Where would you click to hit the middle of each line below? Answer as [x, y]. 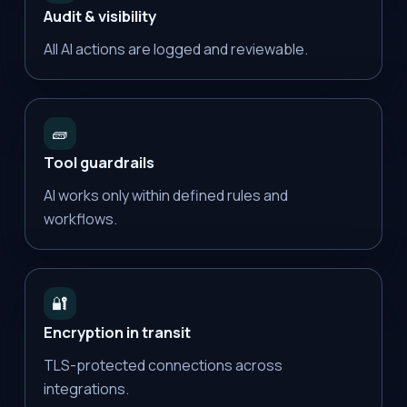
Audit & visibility [99, 15]
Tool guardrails [99, 162]
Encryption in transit [117, 332]
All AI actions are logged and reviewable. [175, 49]
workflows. [80, 218]
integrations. [86, 388]
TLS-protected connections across [163, 365]
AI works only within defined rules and [165, 195]
